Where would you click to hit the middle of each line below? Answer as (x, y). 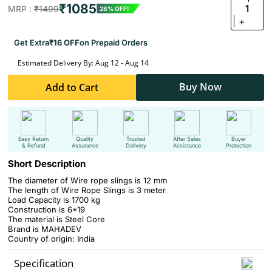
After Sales (187, 139)
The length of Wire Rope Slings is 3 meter (87, 190)
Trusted (136, 139)
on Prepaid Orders (114, 42)
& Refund (33, 145)
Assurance (85, 145)
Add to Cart (72, 87)
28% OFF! (114, 8)
